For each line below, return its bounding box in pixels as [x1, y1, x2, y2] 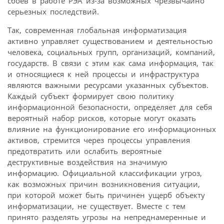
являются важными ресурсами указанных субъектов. [7, 79, 208, 90]
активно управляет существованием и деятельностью [7, 35, 212, 46]
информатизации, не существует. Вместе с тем [7, 200, 185, 211]
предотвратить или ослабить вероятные [7, 145, 161, 156]
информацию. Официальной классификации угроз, [7, 167, 202, 178]
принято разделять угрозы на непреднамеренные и [7, 211, 206, 222]
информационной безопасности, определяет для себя [7, 101, 212, 112]
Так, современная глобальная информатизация [7, 24, 186, 35]
